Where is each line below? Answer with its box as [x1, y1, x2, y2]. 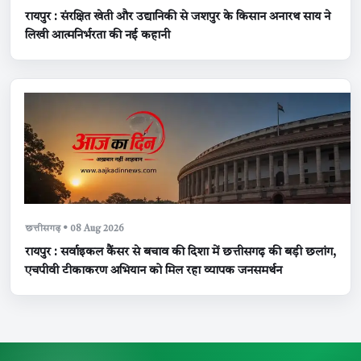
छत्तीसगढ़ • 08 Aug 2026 [25, 223, 124, 234]
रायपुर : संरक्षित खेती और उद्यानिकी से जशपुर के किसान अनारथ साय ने [25, 10, 330, 23]
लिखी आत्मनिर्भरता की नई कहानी [25, 29, 170, 42]
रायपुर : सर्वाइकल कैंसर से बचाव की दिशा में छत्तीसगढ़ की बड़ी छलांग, [25, 246, 336, 259]
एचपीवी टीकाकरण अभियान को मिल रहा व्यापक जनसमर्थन [25, 264, 282, 277]
